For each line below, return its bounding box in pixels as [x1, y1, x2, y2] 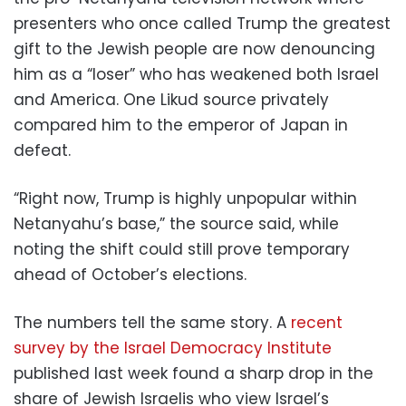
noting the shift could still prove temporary [14, 237, 350, 260]
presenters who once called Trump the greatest [14, 12, 391, 34]
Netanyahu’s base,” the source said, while [14, 212, 339, 235]
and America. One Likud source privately [14, 88, 329, 111]
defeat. [14, 139, 71, 161]
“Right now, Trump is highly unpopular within [14, 187, 357, 209]
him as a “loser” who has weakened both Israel [14, 63, 379, 85]
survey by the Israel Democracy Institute [14, 336, 332, 359]
